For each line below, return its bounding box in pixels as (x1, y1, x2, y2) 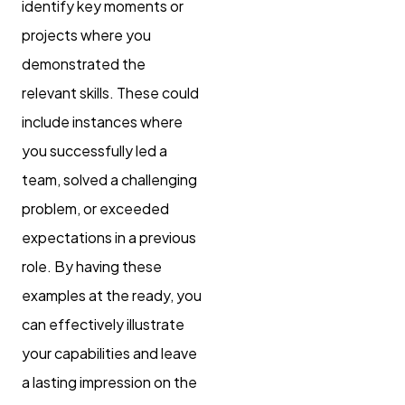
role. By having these (22, 256, 162, 276)
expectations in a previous (22, 227, 196, 247)
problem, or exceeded (22, 198, 169, 218)
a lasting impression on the (22, 372, 197, 391)
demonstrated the (22, 53, 146, 73)
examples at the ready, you (22, 285, 202, 305)
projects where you (22, 24, 151, 44)
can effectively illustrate (22, 314, 184, 334)
